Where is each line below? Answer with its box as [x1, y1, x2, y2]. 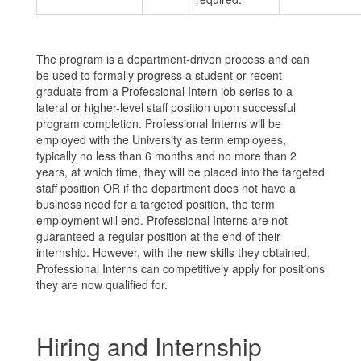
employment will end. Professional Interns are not [36, 212, 288, 228]
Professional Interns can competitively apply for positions [36, 260, 325, 276]
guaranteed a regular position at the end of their [36, 228, 280, 244]
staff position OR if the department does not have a [36, 180, 296, 196]
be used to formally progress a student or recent [36, 67, 282, 83]
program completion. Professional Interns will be [36, 115, 281, 131]
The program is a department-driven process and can [36, 51, 309, 67]
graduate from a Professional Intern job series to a [36, 83, 293, 99]
